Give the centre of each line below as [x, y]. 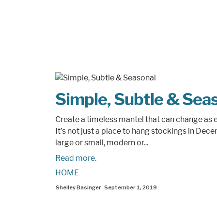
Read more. [76, 158]
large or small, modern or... [102, 143]
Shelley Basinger [78, 187]
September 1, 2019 [131, 187]
